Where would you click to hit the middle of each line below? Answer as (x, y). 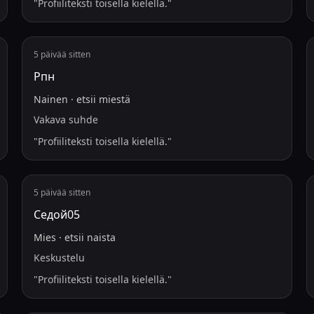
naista (101, 237)
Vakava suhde (66, 120)
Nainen (50, 99)
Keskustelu (59, 258)
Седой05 (56, 214)
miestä (114, 99)
